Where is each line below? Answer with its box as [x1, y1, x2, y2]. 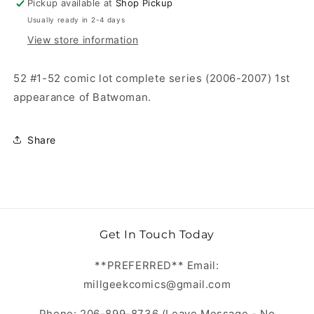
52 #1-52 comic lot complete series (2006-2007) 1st [13, 71, 291, 86]
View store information [27, 34, 139, 46]
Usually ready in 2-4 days [27, 15, 125, 25]
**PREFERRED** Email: [95, 259, 219, 273]
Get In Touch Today [100, 228, 214, 242]
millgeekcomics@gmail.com [83, 278, 231, 292]
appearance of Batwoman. [13, 90, 151, 104]
